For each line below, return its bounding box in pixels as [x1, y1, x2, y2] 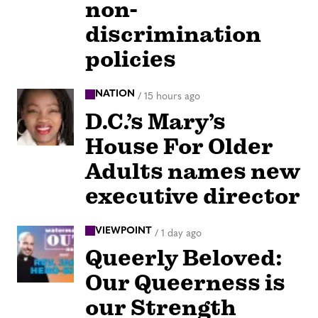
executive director [85, 182, 300, 210]
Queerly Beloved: [85, 244, 283, 273]
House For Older [85, 132, 273, 160]
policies [85, 45, 176, 74]
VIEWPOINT [95, 225, 152, 236]
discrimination [85, 21, 261, 49]
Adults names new [85, 157, 300, 185]
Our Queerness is [85, 269, 285, 297]
